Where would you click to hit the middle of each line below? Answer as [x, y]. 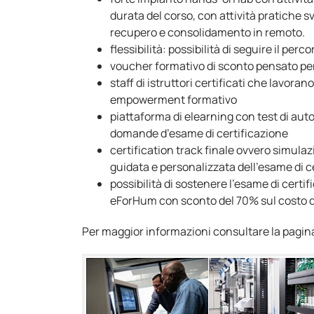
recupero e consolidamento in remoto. [207, 32]
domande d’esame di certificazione [199, 133]
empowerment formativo [173, 99]
